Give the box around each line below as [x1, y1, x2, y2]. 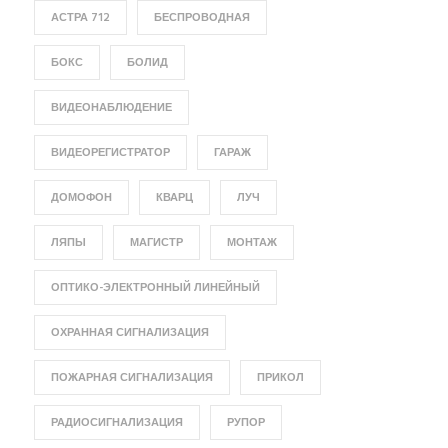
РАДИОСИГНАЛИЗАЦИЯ [50, 414, 183, 432]
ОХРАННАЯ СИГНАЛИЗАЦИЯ [50, 324, 209, 342]
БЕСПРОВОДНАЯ [153, 9, 250, 27]
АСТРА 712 [50, 9, 110, 27]
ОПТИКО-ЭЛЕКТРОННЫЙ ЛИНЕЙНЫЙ [50, 279, 260, 297]
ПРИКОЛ [256, 369, 304, 387]
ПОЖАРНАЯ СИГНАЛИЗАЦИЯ [50, 369, 213, 387]
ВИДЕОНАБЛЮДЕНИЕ [50, 99, 172, 117]
